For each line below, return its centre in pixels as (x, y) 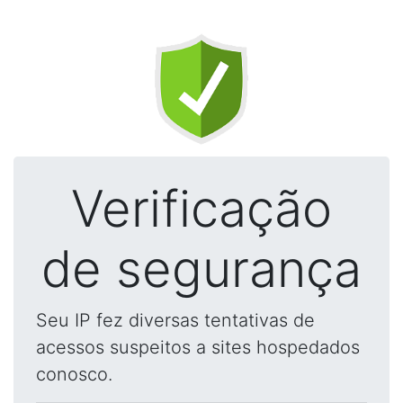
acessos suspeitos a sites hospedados (198, 347)
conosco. (74, 374)
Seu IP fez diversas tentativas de (175, 320)
